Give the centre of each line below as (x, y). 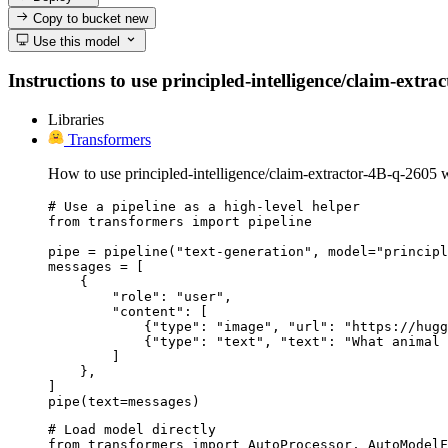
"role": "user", (140, 296)
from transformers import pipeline (180, 221)
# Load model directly (132, 429)
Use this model (75, 41)
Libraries (76, 119)
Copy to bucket (77, 19)
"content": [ (128, 311)
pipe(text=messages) (124, 401)
